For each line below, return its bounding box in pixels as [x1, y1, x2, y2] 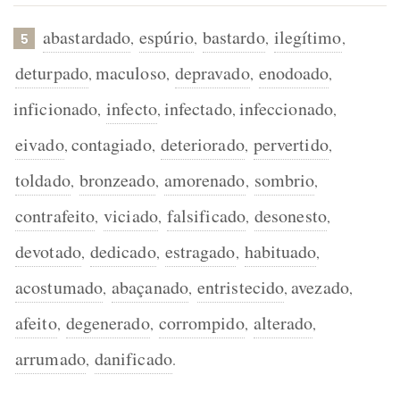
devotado [15, 239, 81, 263]
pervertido [253, 132, 329, 156]
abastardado [43, 25, 131, 49]
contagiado [71, 132, 152, 156]
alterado [253, 311, 313, 335]
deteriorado [160, 132, 245, 156]
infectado [163, 96, 232, 121]
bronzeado [79, 168, 155, 192]
